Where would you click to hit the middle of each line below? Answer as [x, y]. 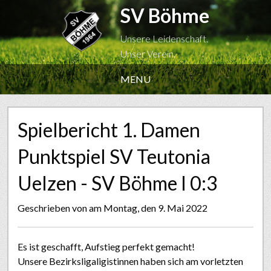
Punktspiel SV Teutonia [114, 156]
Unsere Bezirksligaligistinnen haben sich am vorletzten [130, 261]
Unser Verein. [148, 53]
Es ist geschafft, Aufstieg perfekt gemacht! [106, 247]
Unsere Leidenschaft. [165, 38]
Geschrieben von [53, 208]
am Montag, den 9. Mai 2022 [148, 208]
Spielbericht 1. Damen [109, 130]
